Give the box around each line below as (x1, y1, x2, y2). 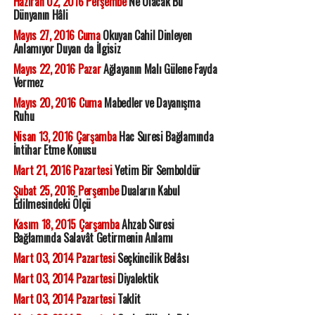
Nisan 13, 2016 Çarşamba (13, 128, 117, 146)
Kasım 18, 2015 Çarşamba (13, 216, 120, 233)
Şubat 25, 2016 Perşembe (13, 182, 119, 200)
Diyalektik (115, 270, 158, 288)
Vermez (13, 74, 44, 91)
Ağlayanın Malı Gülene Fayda (101, 60, 217, 78)
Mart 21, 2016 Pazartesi (13, 162, 112, 179)
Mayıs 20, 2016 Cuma (13, 94, 102, 112)
